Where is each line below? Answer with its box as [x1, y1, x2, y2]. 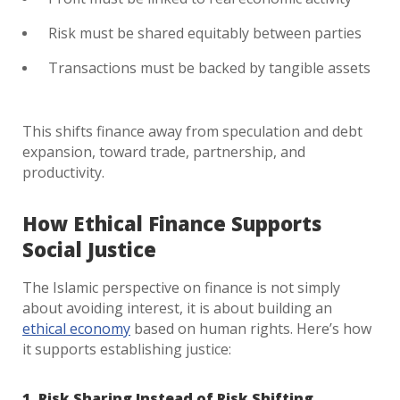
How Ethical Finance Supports [22, 210, 321, 237]
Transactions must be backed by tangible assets [48, 58, 371, 78]
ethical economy [22, 319, 130, 338]
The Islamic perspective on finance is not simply [22, 278, 340, 297]
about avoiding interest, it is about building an [22, 298, 332, 318]
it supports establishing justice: [22, 339, 231, 359]
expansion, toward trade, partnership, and [22, 142, 305, 162]
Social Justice [22, 236, 156, 262]
